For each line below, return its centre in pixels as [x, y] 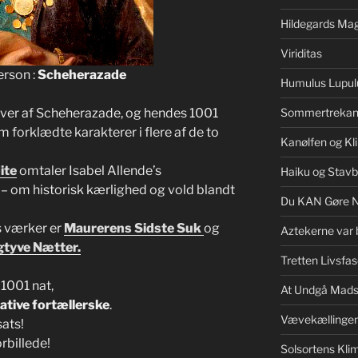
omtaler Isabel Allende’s [89, 171]
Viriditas [301, 54]
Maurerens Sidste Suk [134, 229]
